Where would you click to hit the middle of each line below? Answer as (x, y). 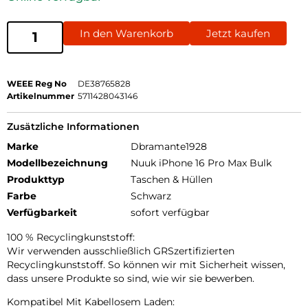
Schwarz (151, 196)
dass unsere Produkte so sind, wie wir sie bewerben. (131, 278)
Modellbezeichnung (57, 163)
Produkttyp (36, 179)
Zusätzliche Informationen (73, 126)
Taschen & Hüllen (172, 179)
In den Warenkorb (126, 33)
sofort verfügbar (170, 212)
